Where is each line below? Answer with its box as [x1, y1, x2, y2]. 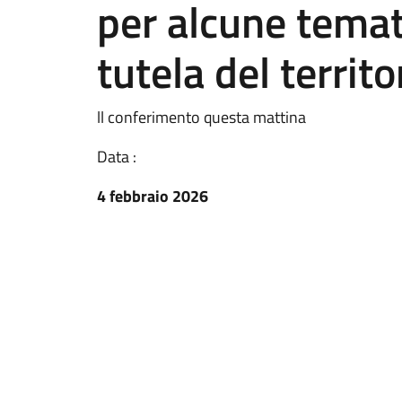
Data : [97, 144, 136, 169]
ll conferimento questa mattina [97, 105, 306, 129]
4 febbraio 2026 [97, 184, 208, 208]
